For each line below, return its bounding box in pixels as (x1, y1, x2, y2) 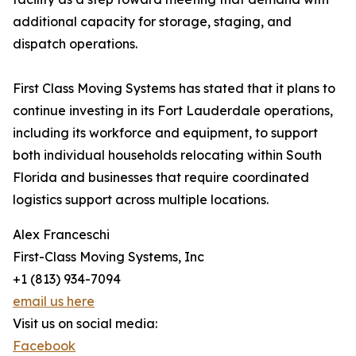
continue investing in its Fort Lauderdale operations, (13, 103, 333, 119)
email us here (13, 293, 95, 310)
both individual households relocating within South (13, 147, 322, 164)
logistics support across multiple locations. (13, 192, 269, 208)
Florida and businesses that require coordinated (13, 169, 309, 186)
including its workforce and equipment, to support (13, 125, 318, 141)
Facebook (13, 338, 75, 354)
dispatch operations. (13, 36, 137, 52)
